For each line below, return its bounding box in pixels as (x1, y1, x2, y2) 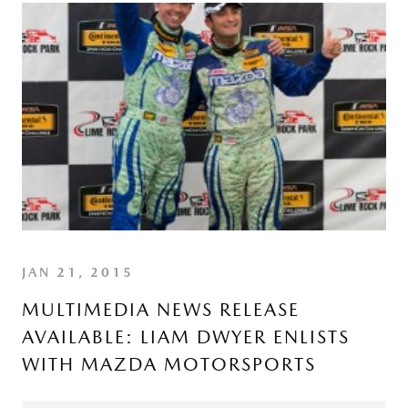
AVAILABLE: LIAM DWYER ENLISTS (22, 326, 350, 348)
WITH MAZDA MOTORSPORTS (22, 353, 316, 375)
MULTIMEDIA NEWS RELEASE (22, 299, 300, 321)
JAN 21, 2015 (22, 265, 134, 280)
